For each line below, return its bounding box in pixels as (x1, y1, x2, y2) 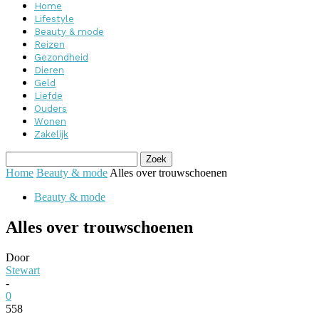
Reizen (34, 39, 65, 50)
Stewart (6, 263, 40, 276)
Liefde (34, 90, 63, 101)
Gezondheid (34, 52, 88, 63)
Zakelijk (34, 129, 68, 140)
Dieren (34, 65, 64, 75)
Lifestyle (34, 14, 74, 24)
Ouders (34, 103, 67, 114)
